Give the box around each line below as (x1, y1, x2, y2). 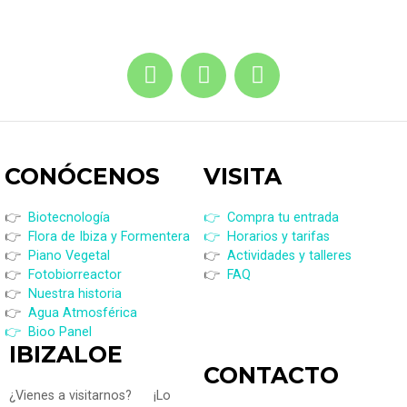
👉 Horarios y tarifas (203, 228, 330, 244)
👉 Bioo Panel (5, 323, 92, 340)
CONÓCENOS (5, 162, 160, 190)
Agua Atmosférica (28, 304, 137, 321)
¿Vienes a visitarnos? (9, 387, 135, 403)
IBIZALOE (9, 340, 123, 368)
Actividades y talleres (227, 247, 352, 263)
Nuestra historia (28, 285, 122, 302)
